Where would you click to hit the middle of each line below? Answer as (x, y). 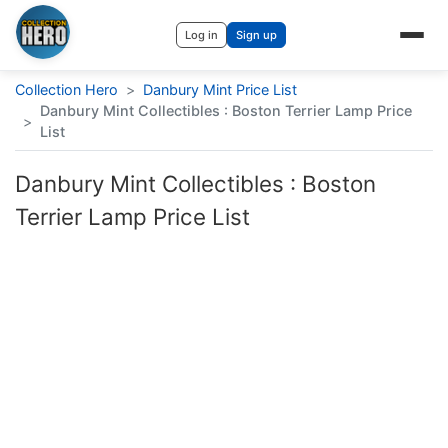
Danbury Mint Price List (220, 89)
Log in (201, 35)
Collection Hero (66, 89)
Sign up (256, 35)
